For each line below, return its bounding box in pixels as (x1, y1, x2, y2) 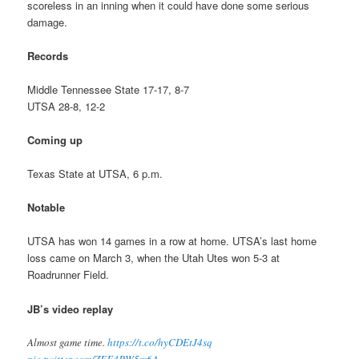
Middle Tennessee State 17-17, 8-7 (27, 81, 190, 97)
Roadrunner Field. (27, 267, 110, 283)
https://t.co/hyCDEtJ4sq (107, 334, 213, 349)
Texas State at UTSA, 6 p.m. (27, 166, 163, 182)
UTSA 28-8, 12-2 (27, 98, 106, 114)
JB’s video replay (27, 301, 114, 317)
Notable (27, 200, 66, 216)
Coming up (27, 132, 83, 148)
